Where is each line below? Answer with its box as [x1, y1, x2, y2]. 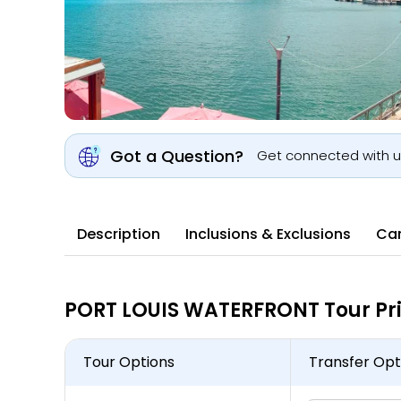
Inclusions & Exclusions [185, 224, 351, 244]
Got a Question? [110, 144, 243, 167]
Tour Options [83, 352, 175, 372]
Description [77, 224, 160, 244]
